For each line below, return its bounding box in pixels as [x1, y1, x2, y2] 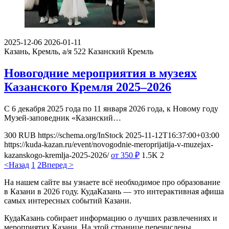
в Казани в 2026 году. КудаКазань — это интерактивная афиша [4, 187, 224, 196]
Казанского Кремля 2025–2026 [4, 80, 171, 94]
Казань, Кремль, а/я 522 [4, 47, 86, 56]
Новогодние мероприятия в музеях [4, 66, 197, 80]
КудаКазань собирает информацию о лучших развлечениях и [4, 214, 217, 223]
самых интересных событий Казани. [4, 196, 131, 205]
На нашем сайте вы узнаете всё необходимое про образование [4, 178, 220, 187]
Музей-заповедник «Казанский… [4, 113, 121, 123]
